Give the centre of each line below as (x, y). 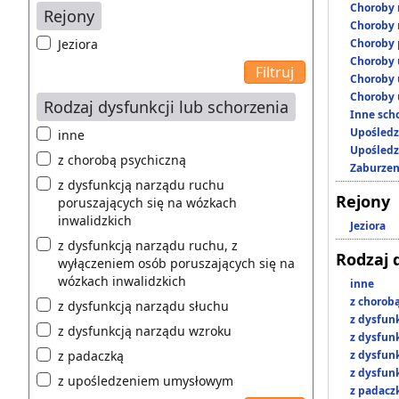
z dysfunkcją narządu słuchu (143, 305)
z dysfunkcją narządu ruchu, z (148, 245)
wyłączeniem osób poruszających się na (176, 263)
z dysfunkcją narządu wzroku (145, 330)
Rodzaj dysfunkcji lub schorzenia (166, 106)
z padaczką (91, 355)
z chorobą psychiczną (122, 159)
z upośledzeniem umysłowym (146, 380)
